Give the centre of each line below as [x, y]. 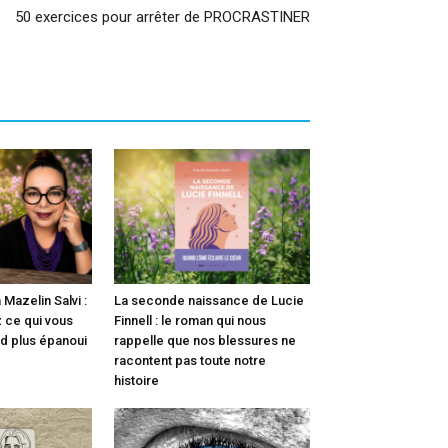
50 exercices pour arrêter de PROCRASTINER [162, 17]
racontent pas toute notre [190, 360]
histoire [136, 380]
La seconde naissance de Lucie [209, 300]
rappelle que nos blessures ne [205, 340]
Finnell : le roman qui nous [190, 320]
